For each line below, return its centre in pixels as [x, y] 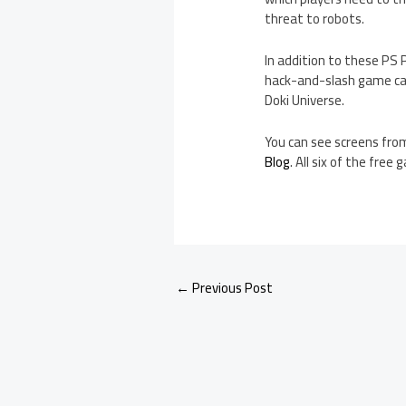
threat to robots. [315, 19]
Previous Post [231, 288]
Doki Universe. [305, 101]
